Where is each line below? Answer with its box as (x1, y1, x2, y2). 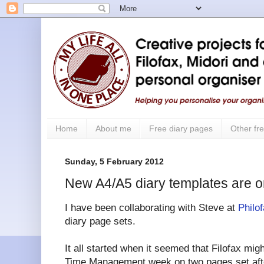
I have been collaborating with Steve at (65, 202, 238, 214)
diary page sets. (65, 216, 136, 227)
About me (95, 124, 131, 134)
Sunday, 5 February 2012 (65, 156, 164, 166)
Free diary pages (149, 124, 213, 134)
